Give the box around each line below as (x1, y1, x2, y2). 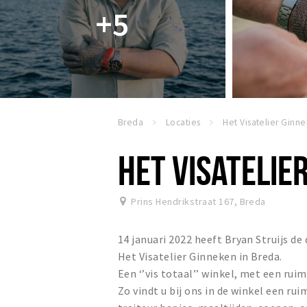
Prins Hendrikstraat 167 (131, 195, 234, 208)
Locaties (165, 116, 201, 129)
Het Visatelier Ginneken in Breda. (118, 249, 282, 264)
